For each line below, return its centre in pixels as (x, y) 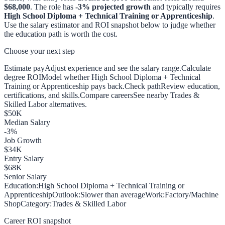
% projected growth (116, 7)
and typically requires (186, 7)
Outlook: (66, 194)
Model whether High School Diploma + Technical (121, 77)
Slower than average (113, 194)
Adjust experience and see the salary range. (113, 68)
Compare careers (106, 95)
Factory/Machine (192, 194)
